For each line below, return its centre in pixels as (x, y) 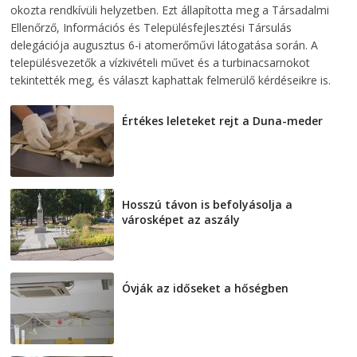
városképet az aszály (181, 220)
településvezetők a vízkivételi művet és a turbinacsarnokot (161, 63)
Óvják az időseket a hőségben (206, 288)
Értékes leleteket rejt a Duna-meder (223, 121)
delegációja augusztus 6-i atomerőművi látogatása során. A (165, 45)
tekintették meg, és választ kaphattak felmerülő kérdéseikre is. (171, 80)
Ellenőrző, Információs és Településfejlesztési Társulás (151, 28)
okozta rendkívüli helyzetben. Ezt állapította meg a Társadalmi (170, 10)
